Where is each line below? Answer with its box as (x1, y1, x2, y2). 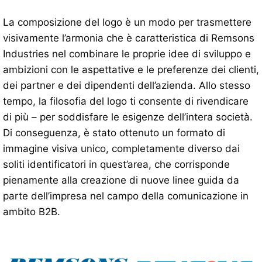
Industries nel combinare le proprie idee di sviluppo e (3, 47, 251, 60)
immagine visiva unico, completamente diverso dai (3, 142, 240, 154)
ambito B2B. (3, 205, 60, 218)
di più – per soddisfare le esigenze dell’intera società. (3, 111, 253, 123)
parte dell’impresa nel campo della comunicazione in (3, 189, 249, 202)
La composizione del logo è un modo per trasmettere (3, 16, 251, 28)
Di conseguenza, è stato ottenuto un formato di (3, 126, 225, 139)
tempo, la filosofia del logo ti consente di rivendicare (3, 95, 249, 107)
